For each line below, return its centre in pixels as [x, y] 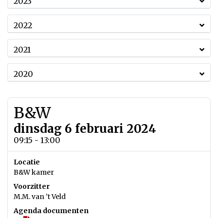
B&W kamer [34, 172]
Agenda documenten [51, 211]
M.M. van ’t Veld [40, 197]
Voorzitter [32, 186]
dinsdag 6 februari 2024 [85, 129]
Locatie [27, 162]
